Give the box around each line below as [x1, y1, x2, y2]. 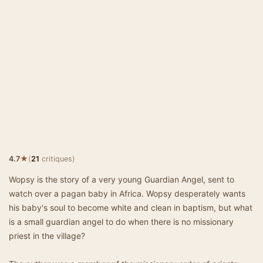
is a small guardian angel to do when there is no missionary [9, 217, 234, 227]
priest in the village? [9, 231, 85, 241]
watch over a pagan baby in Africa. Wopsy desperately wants [9, 188, 245, 198]
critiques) [39, 154, 75, 163]
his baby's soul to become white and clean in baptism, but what [9, 203, 252, 213]
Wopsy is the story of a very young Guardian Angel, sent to [9, 174, 234, 184]
